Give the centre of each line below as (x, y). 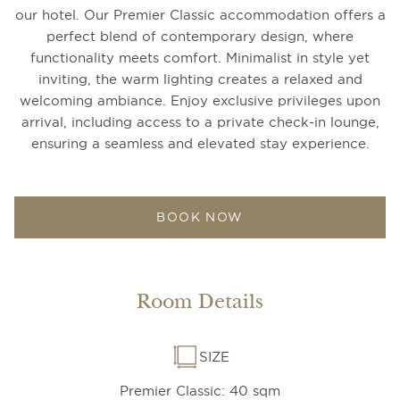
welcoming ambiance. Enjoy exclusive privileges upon (200, 101)
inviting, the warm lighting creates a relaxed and (200, 79)
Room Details (200, 302)
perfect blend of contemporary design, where (200, 37)
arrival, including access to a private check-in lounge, (200, 122)
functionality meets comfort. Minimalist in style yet (200, 58)
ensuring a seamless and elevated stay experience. (200, 144)
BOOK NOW (200, 217)
